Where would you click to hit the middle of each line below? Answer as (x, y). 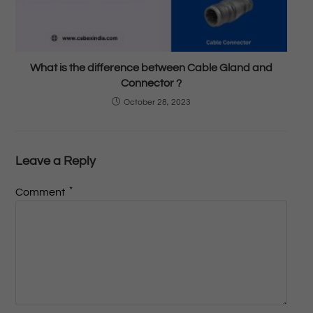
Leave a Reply (55, 161)
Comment (41, 192)
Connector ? (151, 83)
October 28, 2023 (157, 103)
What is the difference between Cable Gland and (151, 68)
